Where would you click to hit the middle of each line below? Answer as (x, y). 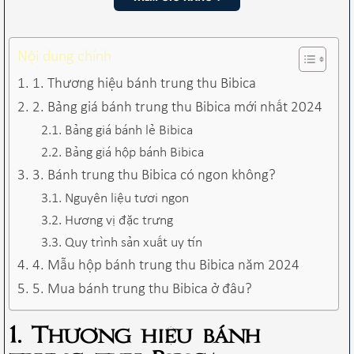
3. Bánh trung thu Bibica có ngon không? (154, 175)
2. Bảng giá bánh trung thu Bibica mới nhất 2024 (177, 107)
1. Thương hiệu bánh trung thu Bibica (144, 84)
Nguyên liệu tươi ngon (126, 198)
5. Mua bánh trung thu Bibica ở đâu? (143, 289)
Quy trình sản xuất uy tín (133, 243)
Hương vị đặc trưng (119, 220)
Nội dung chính (64, 56)
